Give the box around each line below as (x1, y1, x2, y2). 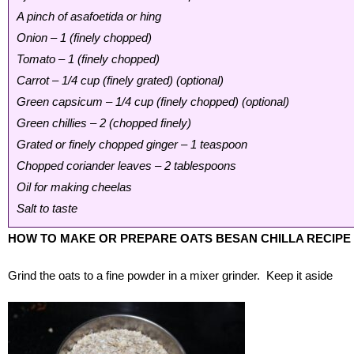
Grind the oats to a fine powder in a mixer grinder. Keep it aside (8, 269, 333, 283)
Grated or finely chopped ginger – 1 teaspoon (17, 137, 247, 152)
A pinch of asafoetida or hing (17, 9, 161, 24)
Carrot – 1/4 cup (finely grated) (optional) (17, 73, 224, 88)
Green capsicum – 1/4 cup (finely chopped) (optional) (17, 95, 289, 109)
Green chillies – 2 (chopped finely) (17, 116, 191, 130)
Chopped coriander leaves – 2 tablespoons (17, 159, 236, 173)
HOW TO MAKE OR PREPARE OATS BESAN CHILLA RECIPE (8, 232, 351, 246)
